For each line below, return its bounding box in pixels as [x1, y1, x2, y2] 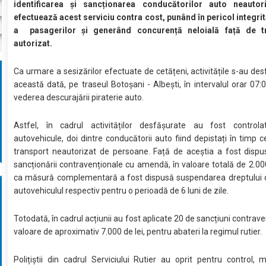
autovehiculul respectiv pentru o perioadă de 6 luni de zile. [14, 186, 231, 196]
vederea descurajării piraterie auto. [14, 93, 146, 103]
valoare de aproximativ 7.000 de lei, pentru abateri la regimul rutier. [14, 227, 264, 237]
